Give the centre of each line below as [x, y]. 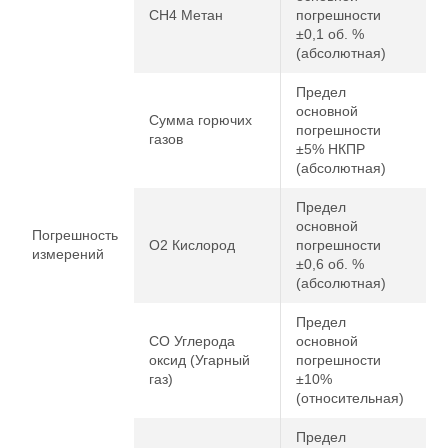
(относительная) [350, 398]
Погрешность [75, 235]
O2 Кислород [192, 245]
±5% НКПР [330, 149]
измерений [68, 254]
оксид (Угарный [199, 360]
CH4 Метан [186, 15]
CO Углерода [192, 341]
